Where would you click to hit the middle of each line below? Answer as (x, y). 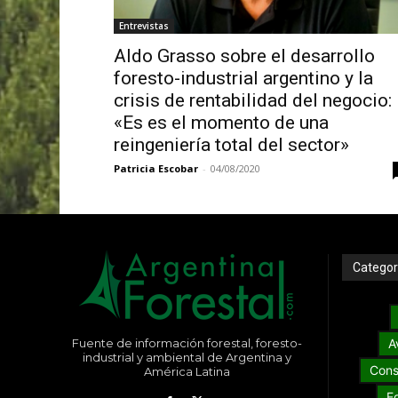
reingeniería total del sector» (231, 145)
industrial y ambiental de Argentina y (187, 358)
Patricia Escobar (155, 169)
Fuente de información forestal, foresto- (187, 343)
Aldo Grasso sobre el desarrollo (244, 56)
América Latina (187, 372)
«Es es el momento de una (221, 123)
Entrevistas (143, 26)
